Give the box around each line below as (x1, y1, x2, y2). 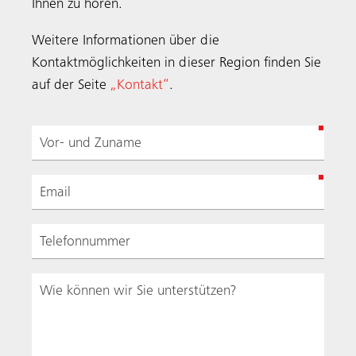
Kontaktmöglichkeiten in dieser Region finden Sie (32, 56, 321, 71)
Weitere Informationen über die (32, 33, 219, 48)
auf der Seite (32, 78, 110, 93)
